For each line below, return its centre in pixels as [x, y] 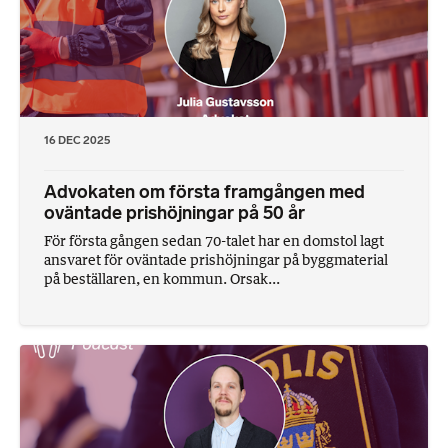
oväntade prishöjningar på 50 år [174, 212]
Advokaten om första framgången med [204, 191]
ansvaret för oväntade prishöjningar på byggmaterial [216, 259]
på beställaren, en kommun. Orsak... [162, 278]
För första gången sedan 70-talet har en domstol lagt [214, 240]
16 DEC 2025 [77, 139]
